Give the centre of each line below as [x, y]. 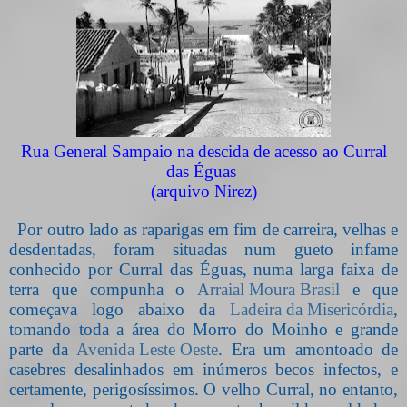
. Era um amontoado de [308, 349]
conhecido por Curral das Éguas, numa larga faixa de [203, 269]
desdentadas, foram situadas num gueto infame [203, 249]
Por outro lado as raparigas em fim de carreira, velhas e [208, 229]
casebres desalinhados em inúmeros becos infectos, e [203, 369]
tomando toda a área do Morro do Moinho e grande [203, 329]
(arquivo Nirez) [203, 191]
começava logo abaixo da [119, 309]
